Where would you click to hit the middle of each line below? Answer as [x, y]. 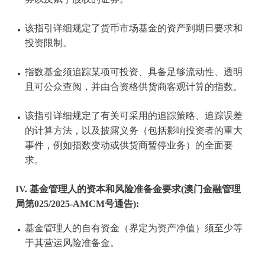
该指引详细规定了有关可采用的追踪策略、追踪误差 [133, 116]
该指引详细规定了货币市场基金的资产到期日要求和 [133, 29]
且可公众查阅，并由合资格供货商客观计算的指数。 [133, 87]
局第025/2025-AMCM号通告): [78, 204]
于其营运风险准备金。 [72, 243]
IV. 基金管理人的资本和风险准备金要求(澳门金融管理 [128, 190]
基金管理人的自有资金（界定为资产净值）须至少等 [133, 229]
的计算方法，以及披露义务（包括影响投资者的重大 [133, 131]
